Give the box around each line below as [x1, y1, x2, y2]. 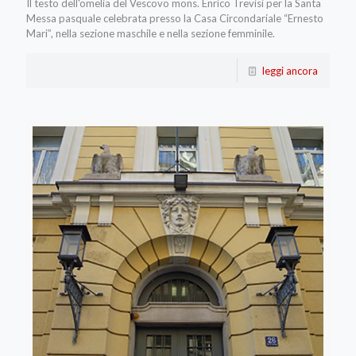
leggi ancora [262, 64, 318, 78]
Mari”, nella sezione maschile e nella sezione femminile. [26, 27, 275, 41]
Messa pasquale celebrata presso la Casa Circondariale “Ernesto [26, 12, 323, 25]
